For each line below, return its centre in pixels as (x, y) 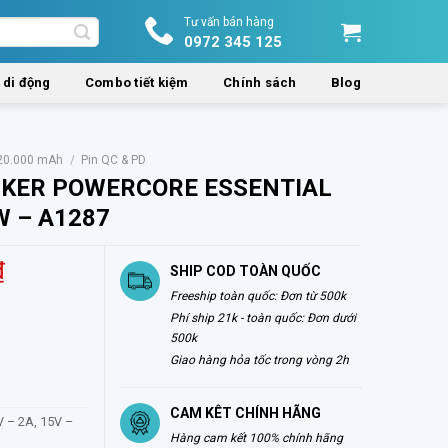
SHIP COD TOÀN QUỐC (245, 270)
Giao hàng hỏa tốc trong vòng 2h (259, 359)
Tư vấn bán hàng (229, 21)
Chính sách (260, 82)
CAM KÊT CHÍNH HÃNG (245, 412)
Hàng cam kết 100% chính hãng (256, 437)
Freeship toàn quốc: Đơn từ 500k (257, 295)
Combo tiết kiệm (136, 82)
